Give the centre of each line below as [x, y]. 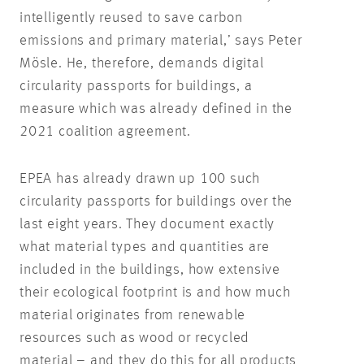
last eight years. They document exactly [147, 224]
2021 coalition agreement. [106, 131]
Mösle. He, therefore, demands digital [142, 63]
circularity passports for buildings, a [136, 86]
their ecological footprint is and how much [155, 292]
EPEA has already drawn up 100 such [140, 178]
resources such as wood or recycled [135, 338]
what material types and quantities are [145, 247]
